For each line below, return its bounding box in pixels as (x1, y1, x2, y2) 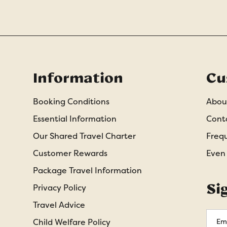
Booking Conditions (33, 96, 110, 107)
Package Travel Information (33, 165, 142, 176)
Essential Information (33, 113, 117, 125)
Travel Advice (33, 200, 86, 211)
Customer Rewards (33, 148, 108, 159)
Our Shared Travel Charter (33, 131, 136, 142)
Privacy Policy (33, 182, 87, 194)
